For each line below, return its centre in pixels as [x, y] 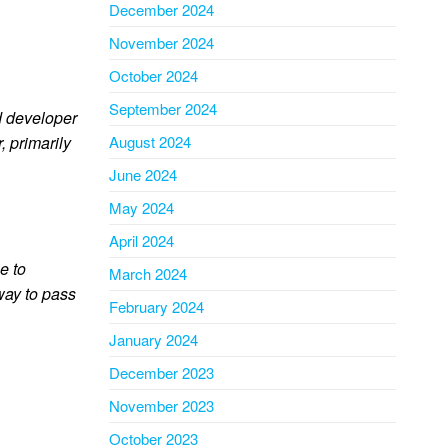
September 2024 [162, 108]
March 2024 [147, 273]
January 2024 [153, 339]
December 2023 [161, 372]
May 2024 [141, 207]
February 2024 [156, 306]
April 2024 [141, 240]
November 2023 [161, 405]
